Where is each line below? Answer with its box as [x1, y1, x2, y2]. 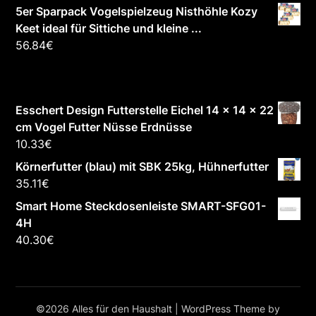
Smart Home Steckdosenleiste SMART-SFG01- [16, 199, 267, 214]
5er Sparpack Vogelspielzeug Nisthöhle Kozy [16, 4, 258, 19]
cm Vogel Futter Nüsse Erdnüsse [16, 120, 193, 135]
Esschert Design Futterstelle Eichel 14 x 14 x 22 [16, 103, 274, 118]
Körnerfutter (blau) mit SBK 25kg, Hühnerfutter [16, 159, 269, 174]
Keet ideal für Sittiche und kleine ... [16, 21, 202, 36]
